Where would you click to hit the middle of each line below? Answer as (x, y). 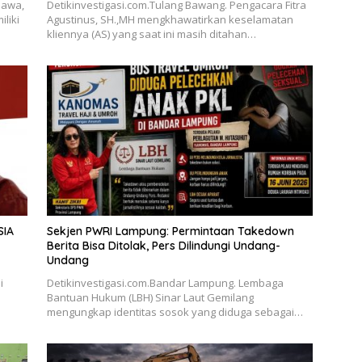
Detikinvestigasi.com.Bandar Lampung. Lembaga (165, 282)
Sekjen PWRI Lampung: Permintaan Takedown (170, 231)
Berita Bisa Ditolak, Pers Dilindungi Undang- (163, 245)
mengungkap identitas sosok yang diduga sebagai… (175, 311)
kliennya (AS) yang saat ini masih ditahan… (151, 34)
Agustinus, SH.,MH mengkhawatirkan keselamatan (170, 20)
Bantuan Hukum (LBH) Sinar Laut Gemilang (150, 297)
